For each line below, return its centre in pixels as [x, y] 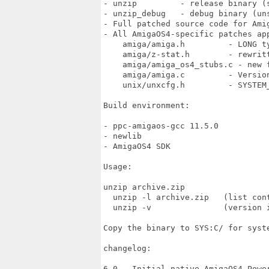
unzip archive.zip [144, 187]
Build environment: [147, 105]
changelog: [127, 248]
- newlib [122, 136]
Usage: [118, 167]
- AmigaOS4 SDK [137, 146]
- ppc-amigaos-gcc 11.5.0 [161, 126]
